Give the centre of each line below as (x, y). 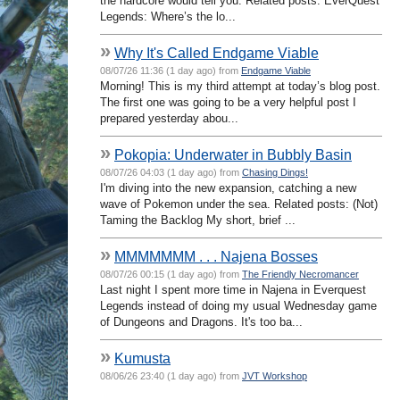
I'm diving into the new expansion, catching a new (228, 187)
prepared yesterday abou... (169, 118)
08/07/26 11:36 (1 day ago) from (171, 70)
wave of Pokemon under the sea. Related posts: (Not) (239, 204)
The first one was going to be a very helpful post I (228, 102)
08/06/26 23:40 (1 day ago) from (171, 375)
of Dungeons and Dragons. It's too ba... (201, 321)
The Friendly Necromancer (300, 274)
